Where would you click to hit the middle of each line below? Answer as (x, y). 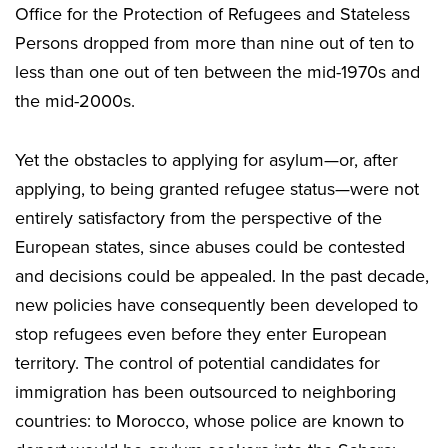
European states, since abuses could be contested (210, 246)
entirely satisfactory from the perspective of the (198, 217)
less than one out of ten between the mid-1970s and (217, 71)
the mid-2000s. (75, 100)
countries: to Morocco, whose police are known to (209, 420)
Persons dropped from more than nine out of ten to (214, 42)
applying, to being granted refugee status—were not (217, 188)
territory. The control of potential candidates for (197, 362)
